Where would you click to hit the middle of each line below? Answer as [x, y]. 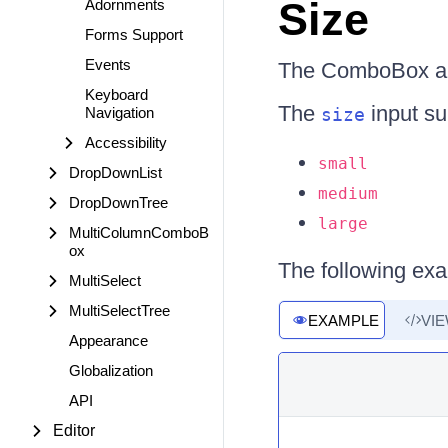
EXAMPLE [343, 320]
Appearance [108, 340]
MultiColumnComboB [139, 232]
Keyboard [116, 94]
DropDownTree [118, 202]
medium [347, 193]
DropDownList [115, 172]
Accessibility [126, 142]
